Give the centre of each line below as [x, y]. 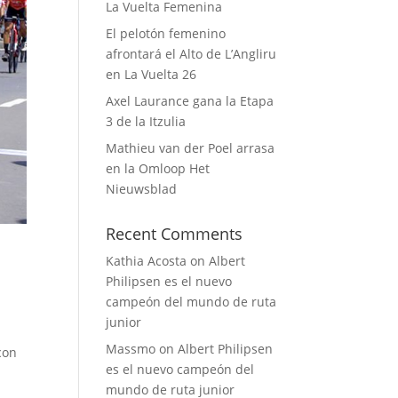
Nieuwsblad [142, 189]
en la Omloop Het [158, 168]
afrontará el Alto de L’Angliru [191, 54]
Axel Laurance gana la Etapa [190, 101]
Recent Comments [175, 234]
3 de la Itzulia [146, 121]
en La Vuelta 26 [151, 74]
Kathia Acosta [147, 261]
